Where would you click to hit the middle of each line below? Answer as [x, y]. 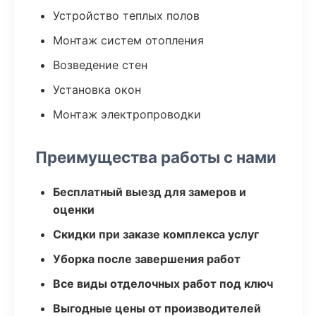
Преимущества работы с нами [156, 157]
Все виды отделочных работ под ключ [163, 284]
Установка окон [97, 90]
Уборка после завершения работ [147, 259]
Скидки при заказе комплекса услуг [156, 234]
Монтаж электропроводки [127, 114]
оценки [74, 209]
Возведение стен [100, 65]
